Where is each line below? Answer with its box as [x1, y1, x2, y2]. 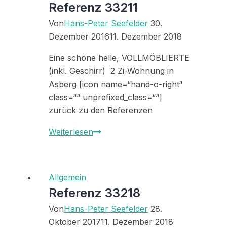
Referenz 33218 [49, 185, 140, 201]
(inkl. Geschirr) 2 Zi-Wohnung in [49, 66, 174, 77]
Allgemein [49, 172, 86, 183]
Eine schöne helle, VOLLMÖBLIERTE [49, 53, 190, 63]
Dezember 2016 [49, 31, 109, 42]
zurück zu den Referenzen [49, 105, 153, 116]
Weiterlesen [49, 127, 93, 137]
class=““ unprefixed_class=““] [49, 92, 165, 103]
